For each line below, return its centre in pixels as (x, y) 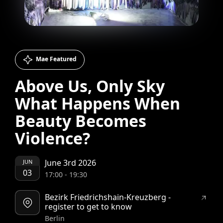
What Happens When (98, 103)
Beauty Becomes (81, 121)
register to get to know (89, 207)
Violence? (53, 138)
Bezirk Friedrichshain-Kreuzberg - (108, 197)
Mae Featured (56, 59)
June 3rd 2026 (71, 163)
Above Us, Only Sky (90, 86)
